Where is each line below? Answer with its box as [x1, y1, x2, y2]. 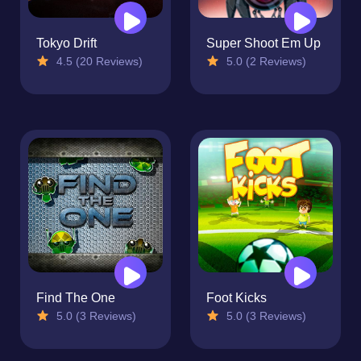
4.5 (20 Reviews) [53, 55, 143, 68]
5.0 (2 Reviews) [223, 55, 306, 68]
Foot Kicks [206, 291, 267, 305]
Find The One [36, 291, 115, 305]
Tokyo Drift [36, 36, 97, 51]
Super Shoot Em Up [206, 36, 321, 51]
